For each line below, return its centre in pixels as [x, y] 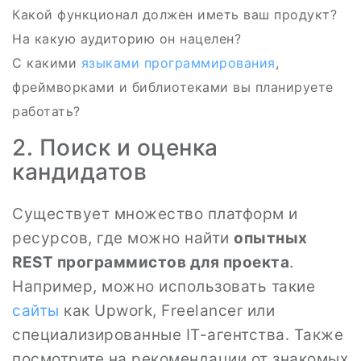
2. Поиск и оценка [115, 147]
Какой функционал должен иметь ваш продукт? [174, 15]
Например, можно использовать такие [164, 286]
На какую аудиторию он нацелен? [127, 39]
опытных [271, 238]
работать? [46, 111]
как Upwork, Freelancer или [167, 311]
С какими [47, 63]
